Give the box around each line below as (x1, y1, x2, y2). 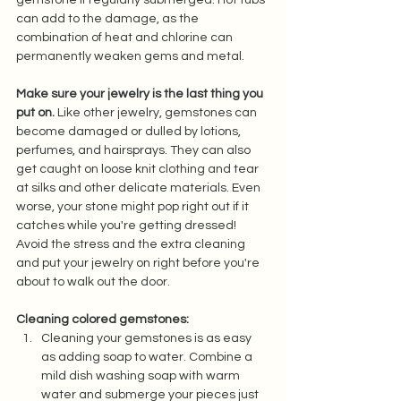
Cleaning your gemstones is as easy (41, 331, 254, 345)
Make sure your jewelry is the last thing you (16, 87, 266, 100)
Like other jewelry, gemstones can (55, 106, 260, 119)
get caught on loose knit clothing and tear (16, 162, 261, 175)
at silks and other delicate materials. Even (16, 181, 263, 194)
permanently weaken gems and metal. (16, 49, 250, 63)
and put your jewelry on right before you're (16, 256, 262, 269)
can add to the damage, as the (16, 12, 201, 25)
